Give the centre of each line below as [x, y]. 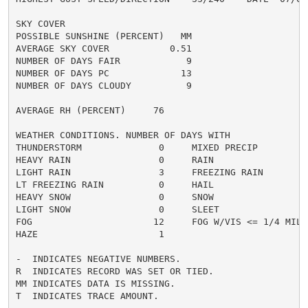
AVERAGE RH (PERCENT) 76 [90, 110]
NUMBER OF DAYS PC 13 [103, 73]
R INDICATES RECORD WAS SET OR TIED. [114, 271]
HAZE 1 [90, 234]
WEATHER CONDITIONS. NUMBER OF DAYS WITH [123, 135]
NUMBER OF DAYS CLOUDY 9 [103, 85]
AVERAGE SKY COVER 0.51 [103, 48]
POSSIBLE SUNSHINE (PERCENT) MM [103, 36]
